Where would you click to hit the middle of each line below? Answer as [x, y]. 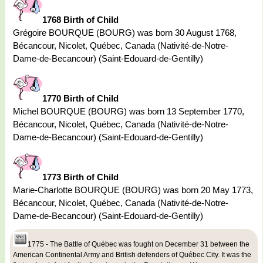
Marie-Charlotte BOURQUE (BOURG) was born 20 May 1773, [133, 190]
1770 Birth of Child [80, 99]
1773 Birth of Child [80, 177]
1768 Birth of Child [80, 20]
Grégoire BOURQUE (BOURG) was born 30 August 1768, [125, 33]
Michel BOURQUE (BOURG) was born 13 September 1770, [129, 112]
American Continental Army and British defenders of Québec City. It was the [132, 255]
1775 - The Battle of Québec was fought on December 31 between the [139, 245]
